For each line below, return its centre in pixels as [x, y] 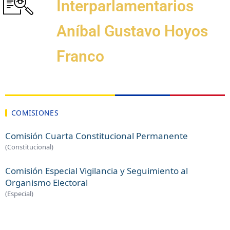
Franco [80, 56]
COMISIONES [35, 113]
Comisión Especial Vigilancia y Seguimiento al [97, 171]
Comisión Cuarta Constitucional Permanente [97, 136]
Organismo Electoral [46, 183]
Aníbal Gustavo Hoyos [132, 31]
